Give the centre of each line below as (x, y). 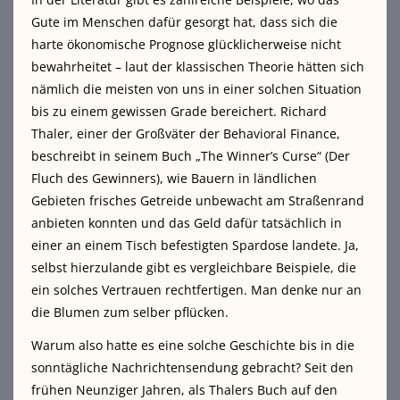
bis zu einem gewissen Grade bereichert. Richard (179, 112)
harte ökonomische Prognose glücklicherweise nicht (186, 45)
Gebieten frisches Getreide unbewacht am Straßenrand (198, 201)
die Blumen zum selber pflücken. (130, 312)
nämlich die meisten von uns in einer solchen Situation (196, 89)
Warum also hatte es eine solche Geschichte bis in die (193, 346)
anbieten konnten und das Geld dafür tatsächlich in (187, 223)
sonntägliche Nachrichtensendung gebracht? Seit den (192, 368)
